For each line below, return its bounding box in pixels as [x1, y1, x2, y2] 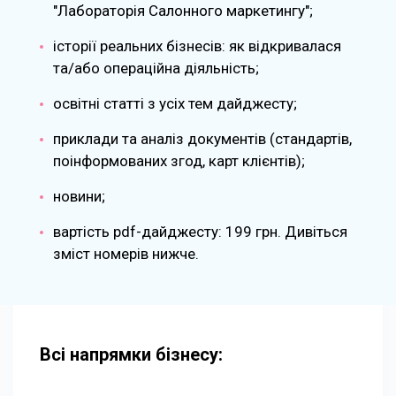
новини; [53, 187, 105, 205]
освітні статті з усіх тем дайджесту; [53, 94, 297, 112]
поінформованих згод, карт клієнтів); [53, 151, 305, 170]
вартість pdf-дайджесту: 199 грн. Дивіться [53, 222, 347, 240]
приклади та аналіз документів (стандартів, [53, 129, 352, 148]
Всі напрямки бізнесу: [40, 343, 223, 365]
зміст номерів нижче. [53, 244, 199, 263]
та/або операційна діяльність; [53, 58, 259, 77]
